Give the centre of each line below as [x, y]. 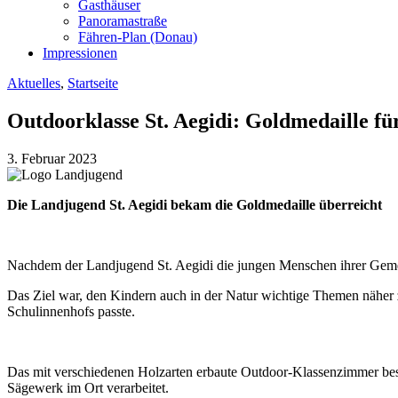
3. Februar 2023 [52, 158]
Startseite [93, 83]
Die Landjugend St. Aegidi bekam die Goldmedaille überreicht [195, 204]
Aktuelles [34, 83]
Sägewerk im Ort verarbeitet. [88, 387]
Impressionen [80, 53]
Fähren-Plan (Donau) [138, 37]
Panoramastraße [123, 21]
